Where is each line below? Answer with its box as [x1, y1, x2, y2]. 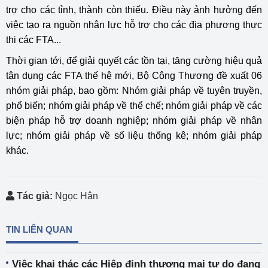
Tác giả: [17, 191, 53, 201]
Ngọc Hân [53, 191, 98, 201]
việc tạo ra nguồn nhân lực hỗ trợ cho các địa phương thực [6, 20, 262, 30]
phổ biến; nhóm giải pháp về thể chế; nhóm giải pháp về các [6, 100, 262, 111]
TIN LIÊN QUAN [6, 224, 72, 234]
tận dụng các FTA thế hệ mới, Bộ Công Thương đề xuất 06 [6, 71, 262, 81]
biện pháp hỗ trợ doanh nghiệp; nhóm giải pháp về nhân [6, 115, 262, 126]
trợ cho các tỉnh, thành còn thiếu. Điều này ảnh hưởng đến [6, 5, 262, 15]
